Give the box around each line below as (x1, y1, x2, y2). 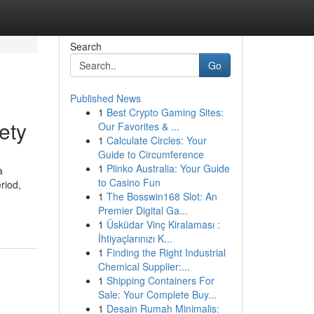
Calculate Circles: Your (106, 133, 207, 147)
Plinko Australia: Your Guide (106, 161, 230, 175)
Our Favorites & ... (97, 119, 179, 133)
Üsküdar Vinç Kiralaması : (106, 217, 220, 231)
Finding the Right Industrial (106, 245, 226, 259)
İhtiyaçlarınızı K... (97, 231, 172, 245)
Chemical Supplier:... (97, 259, 190, 273)
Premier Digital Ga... (97, 203, 188, 217)
